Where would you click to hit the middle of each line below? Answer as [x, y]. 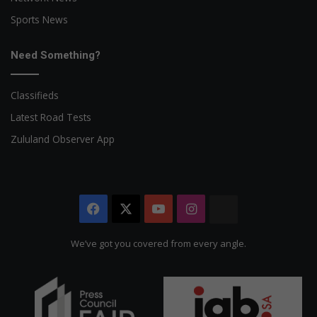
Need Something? [56, 55]
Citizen [259, 237]
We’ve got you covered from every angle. [158, 243]
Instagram [228, 208]
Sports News [39, 19]
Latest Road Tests [51, 117]
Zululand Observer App [63, 139]
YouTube [192, 208]
